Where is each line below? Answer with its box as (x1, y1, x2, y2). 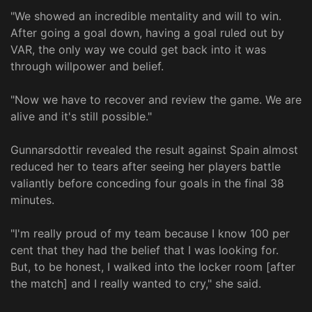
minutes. (10, 193, 54, 208)
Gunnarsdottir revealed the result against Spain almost (10, 143, 298, 157)
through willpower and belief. (10, 59, 164, 74)
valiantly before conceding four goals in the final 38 (10, 176, 284, 191)
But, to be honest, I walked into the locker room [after (10, 260, 295, 274)
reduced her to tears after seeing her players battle (10, 159, 281, 174)
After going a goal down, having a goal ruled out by (10, 26, 284, 40)
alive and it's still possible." (10, 109, 152, 124)
